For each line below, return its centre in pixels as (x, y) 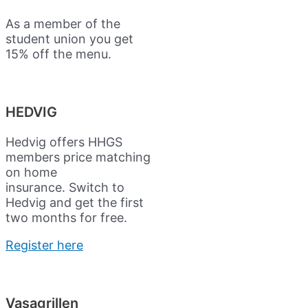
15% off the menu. (58, 54)
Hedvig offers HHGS (64, 142)
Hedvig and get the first (75, 202)
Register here (44, 245)
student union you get (69, 38)
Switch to (97, 187)
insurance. (37, 187)
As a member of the (63, 23)
